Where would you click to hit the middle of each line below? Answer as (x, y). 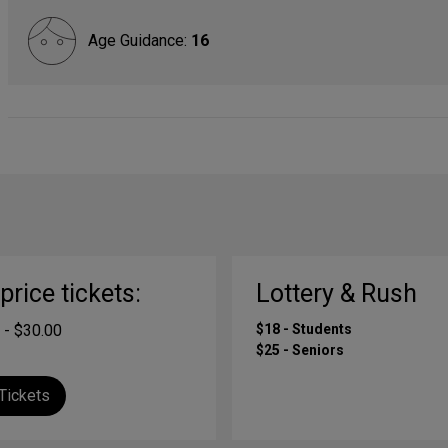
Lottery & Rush (336, 293)
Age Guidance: (139, 40)
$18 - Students (304, 329)
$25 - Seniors (300, 350)
